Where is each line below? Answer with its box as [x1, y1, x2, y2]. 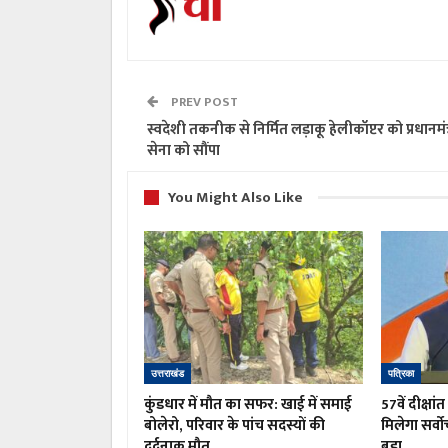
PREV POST [168, 90, 238, 113]
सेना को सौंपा [147, 137, 220, 163]
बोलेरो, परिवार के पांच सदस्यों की [144, 413, 325, 439]
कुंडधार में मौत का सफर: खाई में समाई [144, 392, 352, 418]
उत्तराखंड [151, 368, 184, 380]
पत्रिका [387, 368, 414, 380]
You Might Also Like [168, 184, 303, 210]
